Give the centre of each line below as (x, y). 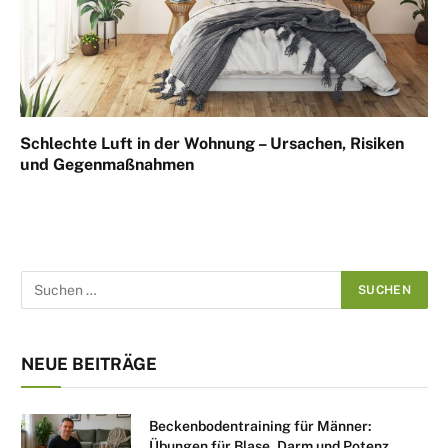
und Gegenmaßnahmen (107, 164)
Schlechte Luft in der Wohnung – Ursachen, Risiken (212, 143)
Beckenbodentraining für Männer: (260, 425)
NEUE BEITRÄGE (89, 363)
